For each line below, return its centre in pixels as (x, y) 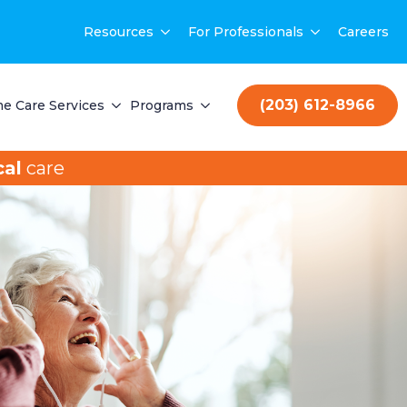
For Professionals (246, 32)
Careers (363, 32)
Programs (162, 105)
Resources (119, 32)
